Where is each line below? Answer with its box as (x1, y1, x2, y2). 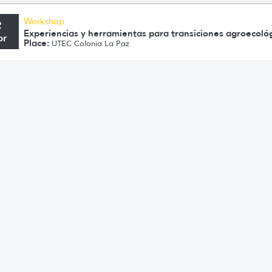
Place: (24, 37, 50, 49)
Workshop (24, 16, 65, 27)
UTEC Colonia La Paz (49, 38, 130, 49)
